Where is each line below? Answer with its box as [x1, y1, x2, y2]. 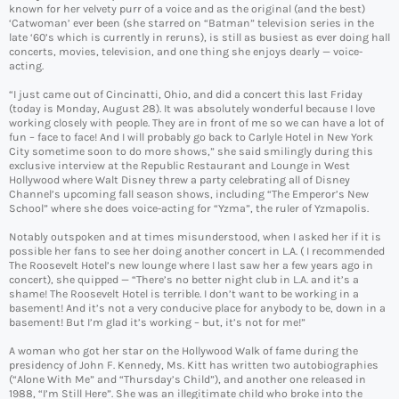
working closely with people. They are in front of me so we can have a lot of [9, 117, 384, 130]
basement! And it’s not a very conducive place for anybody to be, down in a [9, 302, 386, 315]
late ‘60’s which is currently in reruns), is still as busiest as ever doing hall [9, 31, 390, 45]
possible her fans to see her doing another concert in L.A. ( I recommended [9, 245, 385, 258]
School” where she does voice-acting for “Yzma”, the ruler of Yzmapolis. [9, 202, 369, 216]
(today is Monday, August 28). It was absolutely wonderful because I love [9, 102, 375, 116]
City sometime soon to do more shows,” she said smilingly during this [9, 145, 373, 159]
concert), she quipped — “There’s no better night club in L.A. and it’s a [9, 273, 359, 287]
